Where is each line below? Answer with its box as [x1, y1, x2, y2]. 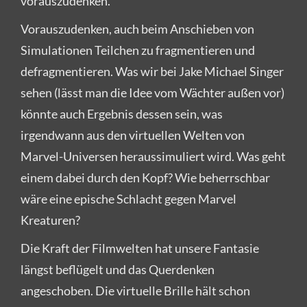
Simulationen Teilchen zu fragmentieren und [21, 42, 255, 58]
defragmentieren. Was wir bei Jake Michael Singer [21, 63, 284, 79]
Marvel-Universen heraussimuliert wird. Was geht [21, 148, 286, 164]
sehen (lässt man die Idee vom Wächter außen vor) [21, 84, 284, 100]
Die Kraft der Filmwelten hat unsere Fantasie [21, 240, 259, 256]
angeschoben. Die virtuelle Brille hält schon [21, 282, 250, 298]
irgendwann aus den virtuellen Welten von [21, 127, 245, 143]
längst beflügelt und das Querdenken [21, 261, 214, 277]
